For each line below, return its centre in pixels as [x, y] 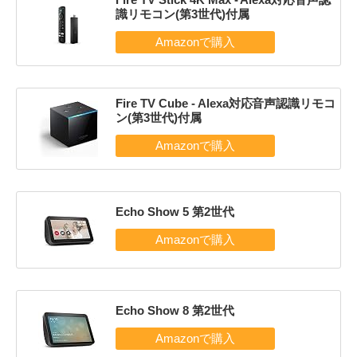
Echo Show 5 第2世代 [175, 212]
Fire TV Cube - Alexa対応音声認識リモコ [226, 104]
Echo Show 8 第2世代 [175, 311]
